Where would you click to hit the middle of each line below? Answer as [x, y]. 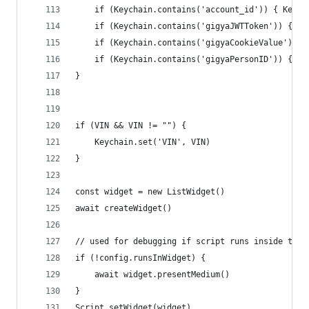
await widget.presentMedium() [162, 275]
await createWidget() [123, 208]
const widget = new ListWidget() [150, 192]
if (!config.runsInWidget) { [140, 258]
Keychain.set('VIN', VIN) [152, 142]
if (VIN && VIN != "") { [131, 126]
